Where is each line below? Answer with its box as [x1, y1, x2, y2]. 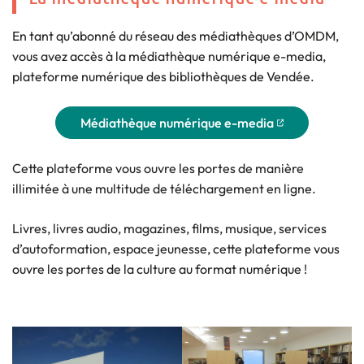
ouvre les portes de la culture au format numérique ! [12, 260, 310, 277]
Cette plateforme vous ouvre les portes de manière [12, 159, 304, 176]
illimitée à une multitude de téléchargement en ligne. [12, 180, 318, 197]
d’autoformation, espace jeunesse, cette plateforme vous [12, 240, 340, 257]
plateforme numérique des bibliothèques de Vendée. [12, 67, 314, 84]
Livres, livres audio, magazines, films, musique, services [12, 219, 327, 236]
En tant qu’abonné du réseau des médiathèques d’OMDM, [12, 27, 339, 44]
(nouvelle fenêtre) [180, 121, 284, 138]
